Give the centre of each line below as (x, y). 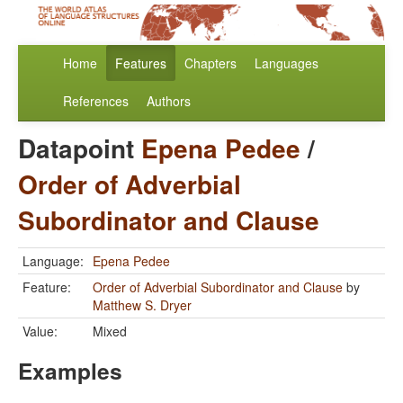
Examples (70, 371)
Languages (287, 63)
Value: (40, 331)
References (96, 101)
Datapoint (80, 148)
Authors (169, 101)
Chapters (210, 63)
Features (141, 63)
